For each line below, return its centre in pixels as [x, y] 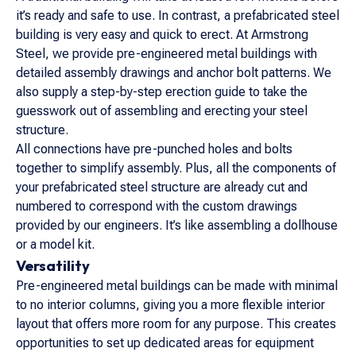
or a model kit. [55, 244]
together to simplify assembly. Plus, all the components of [176, 168]
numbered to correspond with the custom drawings [157, 206]
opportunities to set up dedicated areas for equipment [165, 343]
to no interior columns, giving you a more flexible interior [170, 305]
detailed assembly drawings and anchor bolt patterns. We [174, 73]
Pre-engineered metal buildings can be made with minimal [177, 286]
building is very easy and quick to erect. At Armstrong [162, 35]
